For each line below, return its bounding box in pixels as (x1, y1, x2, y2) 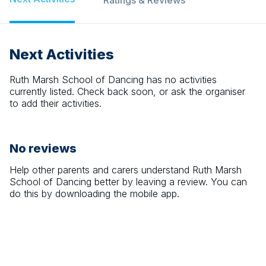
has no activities (144, 74, 217, 85)
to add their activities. (9, 97, 102, 109)
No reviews (9, 141, 77, 156)
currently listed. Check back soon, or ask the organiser (9, 85, 245, 97)
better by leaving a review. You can (91, 176, 247, 188)
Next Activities (9, 46, 114, 63)
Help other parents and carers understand (9, 164, 192, 176)
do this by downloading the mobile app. (9, 188, 179, 199)
